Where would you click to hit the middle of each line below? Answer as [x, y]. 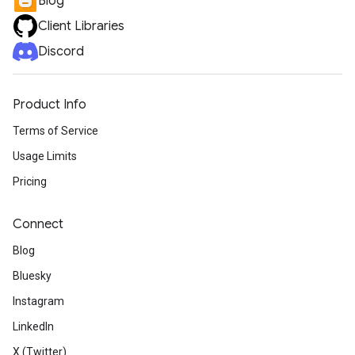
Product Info [50, 105]
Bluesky [32, 276]
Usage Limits [45, 156]
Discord [61, 52]
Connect [38, 224]
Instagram [38, 301]
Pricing [30, 181]
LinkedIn [33, 326]
